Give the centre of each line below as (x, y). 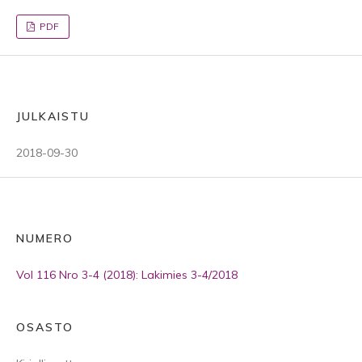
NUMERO (45, 238)
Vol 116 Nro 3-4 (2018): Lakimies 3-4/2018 (127, 275)
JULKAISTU (53, 116)
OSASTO (45, 327)
